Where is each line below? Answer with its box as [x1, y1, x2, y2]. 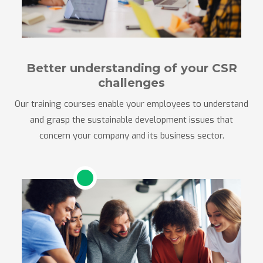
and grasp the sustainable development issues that [30, 114, 233, 126]
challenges [98, 76, 165, 90]
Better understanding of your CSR [26, 61, 237, 75]
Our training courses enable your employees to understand [15, 98, 248, 110]
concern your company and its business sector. [39, 130, 224, 141]
